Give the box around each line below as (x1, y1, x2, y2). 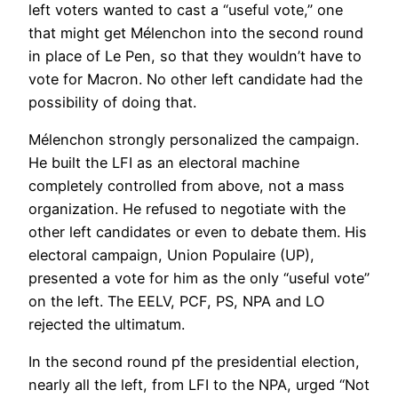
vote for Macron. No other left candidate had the (28, 69, 362, 88)
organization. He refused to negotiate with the (28, 200, 346, 219)
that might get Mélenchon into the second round (28, 23, 363, 42)
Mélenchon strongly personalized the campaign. (28, 131, 359, 149)
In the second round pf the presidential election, (28, 353, 360, 371)
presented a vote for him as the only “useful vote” (28, 269, 370, 288)
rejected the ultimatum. (28, 315, 185, 334)
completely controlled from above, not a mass (28, 177, 345, 195)
